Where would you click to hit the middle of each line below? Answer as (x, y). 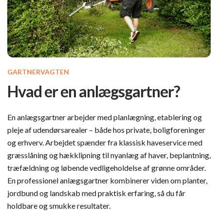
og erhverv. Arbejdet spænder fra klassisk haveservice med (105, 143)
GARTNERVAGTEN (38, 72)
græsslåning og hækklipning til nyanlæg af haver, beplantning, (109, 155)
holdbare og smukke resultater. (59, 206)
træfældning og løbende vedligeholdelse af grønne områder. (107, 168)
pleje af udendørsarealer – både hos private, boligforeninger (106, 130)
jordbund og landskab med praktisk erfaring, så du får (96, 193)
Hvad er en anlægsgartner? (94, 91)
